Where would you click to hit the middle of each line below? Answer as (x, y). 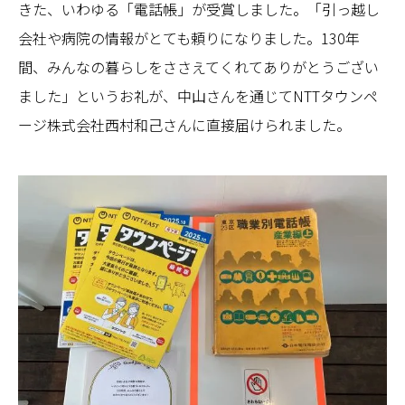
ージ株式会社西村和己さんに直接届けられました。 (184, 124)
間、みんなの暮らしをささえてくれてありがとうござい (198, 66)
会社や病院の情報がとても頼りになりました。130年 (189, 38)
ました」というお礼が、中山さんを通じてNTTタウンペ (198, 95)
